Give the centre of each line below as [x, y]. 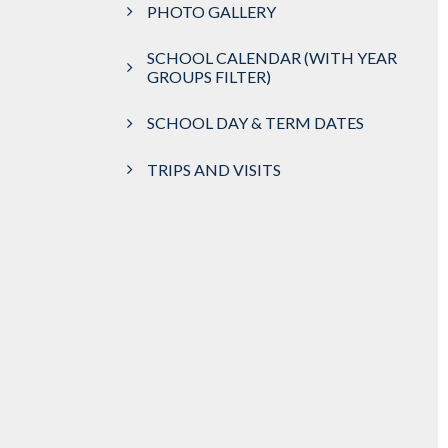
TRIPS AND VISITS [214, 169]
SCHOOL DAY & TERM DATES [255, 123]
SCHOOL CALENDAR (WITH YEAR [272, 58]
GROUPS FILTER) [209, 77]
